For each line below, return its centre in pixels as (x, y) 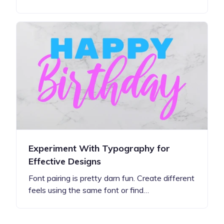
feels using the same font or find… (89, 190)
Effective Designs (65, 161)
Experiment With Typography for (99, 148)
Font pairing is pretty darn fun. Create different (111, 178)
